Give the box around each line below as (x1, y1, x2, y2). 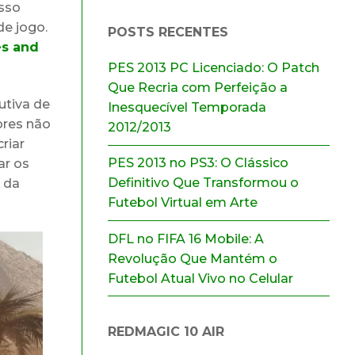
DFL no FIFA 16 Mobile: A (108, 231, 264, 246)
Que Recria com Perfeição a (108, 80, 288, 96)
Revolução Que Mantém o (108, 250, 277, 266)
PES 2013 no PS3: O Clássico (108, 155, 288, 171)
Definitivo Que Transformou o (108, 175, 299, 191)
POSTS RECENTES (108, 25, 228, 40)
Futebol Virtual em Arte (108, 195, 258, 211)
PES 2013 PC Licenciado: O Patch (108, 60, 319, 76)
